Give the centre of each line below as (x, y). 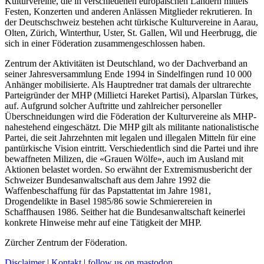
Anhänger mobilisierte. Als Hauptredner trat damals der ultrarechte (128, 85)
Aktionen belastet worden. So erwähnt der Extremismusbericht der (128, 170)
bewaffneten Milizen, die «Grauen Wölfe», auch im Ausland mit (124, 159)
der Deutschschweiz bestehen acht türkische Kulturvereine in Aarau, (131, 22)
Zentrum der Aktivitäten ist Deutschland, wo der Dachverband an (126, 64)
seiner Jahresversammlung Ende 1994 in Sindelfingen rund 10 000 (128, 74)
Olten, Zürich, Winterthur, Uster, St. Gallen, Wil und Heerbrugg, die (131, 33)
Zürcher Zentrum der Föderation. (66, 243)
